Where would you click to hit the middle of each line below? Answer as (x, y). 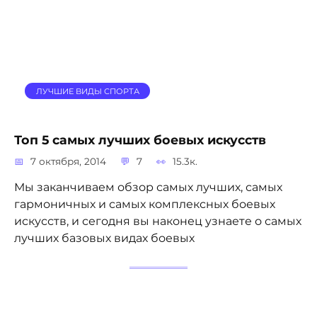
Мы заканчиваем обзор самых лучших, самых (148, 187)
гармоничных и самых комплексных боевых (145, 204)
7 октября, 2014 (69, 161)
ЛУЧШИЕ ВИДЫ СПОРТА (87, 91)
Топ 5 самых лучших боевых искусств (140, 139)
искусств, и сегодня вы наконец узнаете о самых (158, 221)
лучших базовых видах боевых (104, 238)
